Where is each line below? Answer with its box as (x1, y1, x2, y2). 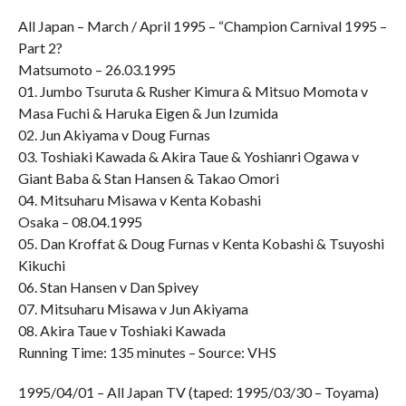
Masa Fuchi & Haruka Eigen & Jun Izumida (17, 104, 278, 121)
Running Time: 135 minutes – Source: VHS (17, 343, 276, 361)
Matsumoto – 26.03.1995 (17, 61, 176, 78)
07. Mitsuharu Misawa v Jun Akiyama (17, 300, 248, 317)
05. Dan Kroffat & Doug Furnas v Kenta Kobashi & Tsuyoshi (17, 235, 384, 252)
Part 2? (17, 39, 63, 56)
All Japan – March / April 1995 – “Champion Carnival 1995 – (17, 17, 387, 34)
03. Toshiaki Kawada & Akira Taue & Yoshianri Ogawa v (17, 148, 359, 165)
